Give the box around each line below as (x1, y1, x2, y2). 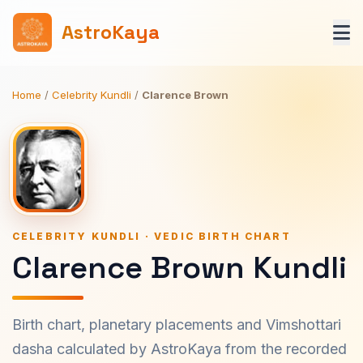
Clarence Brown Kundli (12, 248, 347, 287)
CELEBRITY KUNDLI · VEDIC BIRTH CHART (12, 230, 291, 242)
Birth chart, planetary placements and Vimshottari (12, 316, 341, 333)
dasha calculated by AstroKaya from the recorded (12, 340, 347, 357)
